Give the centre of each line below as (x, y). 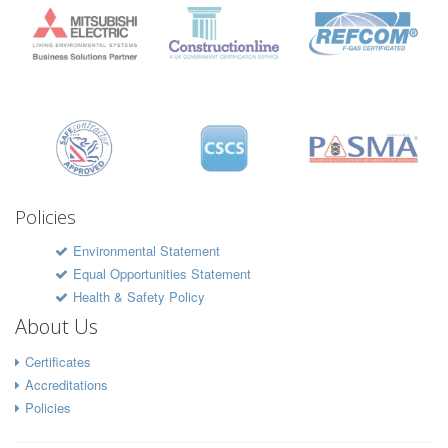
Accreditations (66, 384)
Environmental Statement (146, 250)
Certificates (58, 361)
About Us (56, 326)
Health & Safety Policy (139, 296)
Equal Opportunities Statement (162, 273)
